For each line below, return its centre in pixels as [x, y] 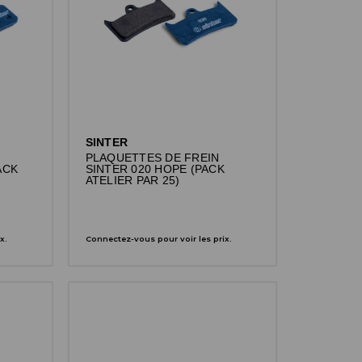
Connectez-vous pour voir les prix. [158, 238]
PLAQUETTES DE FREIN [152, 158]
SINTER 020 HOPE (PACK [155, 169]
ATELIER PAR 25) [133, 180]
